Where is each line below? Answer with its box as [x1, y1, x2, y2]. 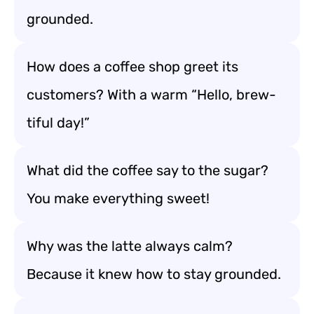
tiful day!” [27, 114, 90, 131]
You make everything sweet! [27, 190, 210, 207]
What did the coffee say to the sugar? [27, 162, 268, 179]
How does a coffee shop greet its [27, 58, 238, 75]
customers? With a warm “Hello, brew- [27, 86, 276, 103]
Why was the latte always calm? [27, 238, 233, 254]
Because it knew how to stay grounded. [27, 266, 281, 282]
